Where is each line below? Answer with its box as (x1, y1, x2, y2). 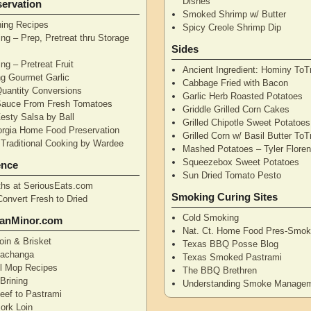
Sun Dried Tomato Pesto (183, 169, 282, 180)
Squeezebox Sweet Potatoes (183, 156, 300, 167)
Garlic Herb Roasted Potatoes (183, 90, 303, 101)
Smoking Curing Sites (171, 190, 278, 203)
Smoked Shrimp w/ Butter (183, 8, 287, 19)
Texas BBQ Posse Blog (183, 238, 279, 249)
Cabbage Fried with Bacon (183, 77, 289, 88)
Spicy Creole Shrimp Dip (183, 22, 282, 33)
